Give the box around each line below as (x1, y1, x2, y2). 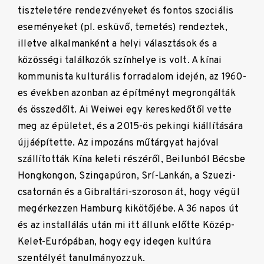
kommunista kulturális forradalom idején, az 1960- (18, 70, 246, 83)
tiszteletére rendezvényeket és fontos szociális (18, 4, 234, 17)
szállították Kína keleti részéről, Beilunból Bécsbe (18, 153, 246, 166)
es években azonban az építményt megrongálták (18, 87, 236, 100)
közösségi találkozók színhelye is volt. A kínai (18, 54, 222, 67)
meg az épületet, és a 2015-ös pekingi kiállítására (18, 120, 243, 133)
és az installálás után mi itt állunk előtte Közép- (18, 219, 235, 232)
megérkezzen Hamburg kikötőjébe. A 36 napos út (18, 202, 239, 215)
